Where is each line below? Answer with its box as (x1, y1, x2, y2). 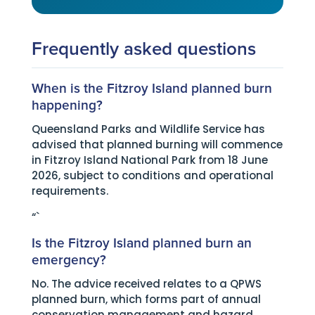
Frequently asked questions (31, 40, 256, 58)
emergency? (31, 254, 106, 267)
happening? (31, 99, 103, 112)
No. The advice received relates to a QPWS (31, 276, 262, 291)
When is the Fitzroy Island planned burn (31, 82, 272, 96)
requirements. (31, 184, 108, 198)
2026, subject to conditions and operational (31, 168, 274, 183)
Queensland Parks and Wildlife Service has (31, 122, 265, 136)
